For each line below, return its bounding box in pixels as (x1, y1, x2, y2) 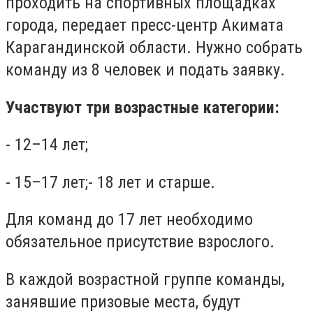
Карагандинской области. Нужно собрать (6, 38, 303, 57)
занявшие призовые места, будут (6, 291, 240, 312)
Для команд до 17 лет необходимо (6, 210, 253, 230)
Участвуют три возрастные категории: (6, 97, 279, 117)
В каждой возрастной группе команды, (6, 269, 284, 289)
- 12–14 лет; (6, 135, 88, 155)
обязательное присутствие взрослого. (6, 232, 275, 252)
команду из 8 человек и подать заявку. (6, 60, 285, 80)
